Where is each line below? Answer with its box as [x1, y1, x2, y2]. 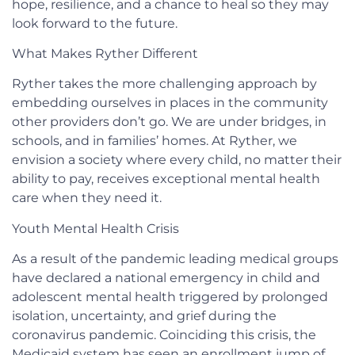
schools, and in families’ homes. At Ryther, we [12, 133, 297, 149]
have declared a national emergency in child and [12, 270, 320, 286]
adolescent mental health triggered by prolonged [12, 289, 328, 305]
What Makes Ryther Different [12, 45, 198, 61]
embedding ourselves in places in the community [12, 95, 328, 111]
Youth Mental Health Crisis [12, 220, 179, 236]
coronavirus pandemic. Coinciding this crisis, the [12, 327, 316, 343]
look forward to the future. [12, 15, 177, 31]
